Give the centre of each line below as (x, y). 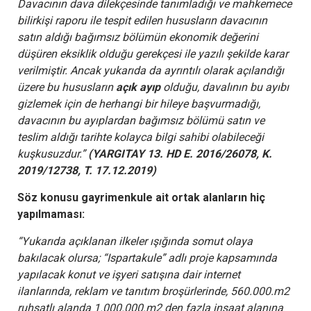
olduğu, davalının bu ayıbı (226, 87)
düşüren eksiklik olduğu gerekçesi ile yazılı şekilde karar (153, 53)
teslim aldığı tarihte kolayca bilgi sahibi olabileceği (141, 137)
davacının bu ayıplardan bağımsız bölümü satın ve (141, 120)
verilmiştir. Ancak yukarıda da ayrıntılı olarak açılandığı (151, 70)
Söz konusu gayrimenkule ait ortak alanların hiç (141, 197)
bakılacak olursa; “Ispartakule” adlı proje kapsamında (147, 258)
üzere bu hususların (65, 87)
